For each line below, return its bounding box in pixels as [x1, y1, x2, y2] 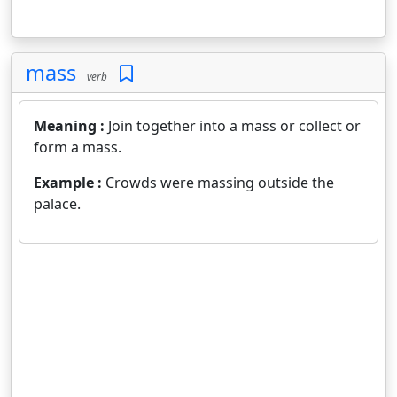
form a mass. [34, 137, 121, 157]
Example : [34, 173, 105, 192]
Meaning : [34, 116, 108, 136]
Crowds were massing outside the [105, 173, 334, 192]
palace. [34, 194, 81, 214]
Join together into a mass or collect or [108, 116, 361, 136]
